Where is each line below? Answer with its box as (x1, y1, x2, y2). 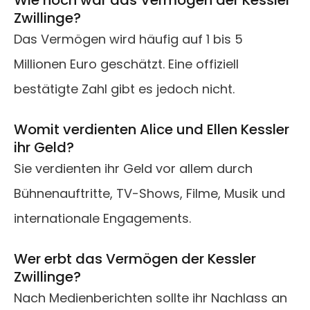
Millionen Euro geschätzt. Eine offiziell (14, 55, 239, 73)
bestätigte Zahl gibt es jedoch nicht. (14, 80, 235, 98)
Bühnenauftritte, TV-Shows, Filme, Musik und (14, 185, 285, 203)
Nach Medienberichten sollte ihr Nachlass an (14, 289, 287, 307)
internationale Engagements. (14, 210, 191, 228)
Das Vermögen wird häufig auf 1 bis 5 (14, 30, 243, 48)
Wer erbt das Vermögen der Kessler (14, 249, 256, 269)
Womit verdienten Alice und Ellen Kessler (14, 120, 289, 140)
